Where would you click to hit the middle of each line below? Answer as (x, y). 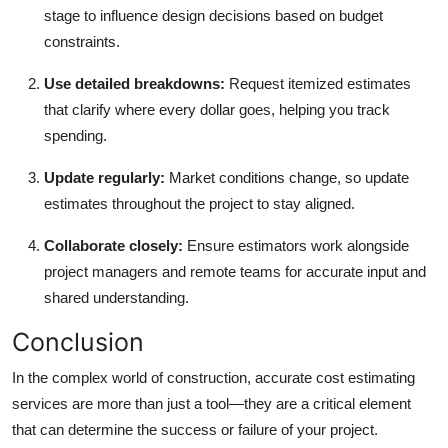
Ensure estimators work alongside (296, 245)
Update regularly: (104, 177)
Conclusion (78, 341)
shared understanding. (116, 297)
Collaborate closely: (113, 245)
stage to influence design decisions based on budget (213, 15)
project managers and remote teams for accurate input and (235, 271)
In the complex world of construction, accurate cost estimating (213, 377)
